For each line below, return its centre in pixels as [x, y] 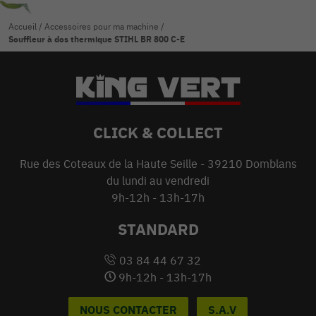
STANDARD [158, 229]
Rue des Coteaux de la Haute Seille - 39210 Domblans [158, 164]
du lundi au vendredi [158, 181]
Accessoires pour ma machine [102, 27]
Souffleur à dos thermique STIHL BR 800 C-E [97, 39]
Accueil [23, 27]
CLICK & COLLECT [158, 133]
